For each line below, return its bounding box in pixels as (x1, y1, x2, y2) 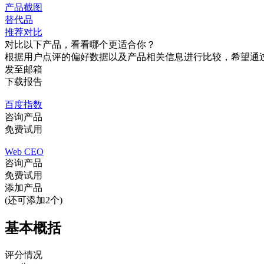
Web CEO (5, 147, 44, 157)
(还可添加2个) (5, 195, 62, 206)
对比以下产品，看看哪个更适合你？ (5, 39, 156, 50)
